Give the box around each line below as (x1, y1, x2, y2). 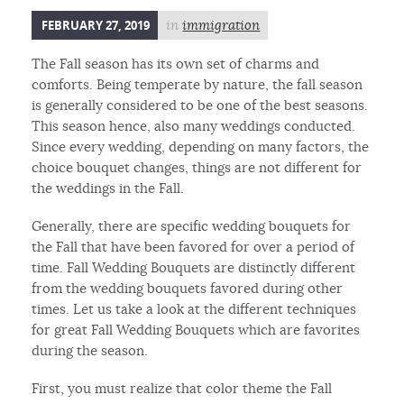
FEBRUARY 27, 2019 (41, 16, 151, 33)
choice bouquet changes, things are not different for (32, 158, 363, 176)
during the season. (32, 341, 149, 359)
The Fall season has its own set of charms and (32, 54, 320, 72)
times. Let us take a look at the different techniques (32, 299, 357, 317)
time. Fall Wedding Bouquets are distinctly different (32, 258, 356, 276)
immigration (182, 16, 261, 33)
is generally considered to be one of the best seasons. (32, 96, 369, 114)
